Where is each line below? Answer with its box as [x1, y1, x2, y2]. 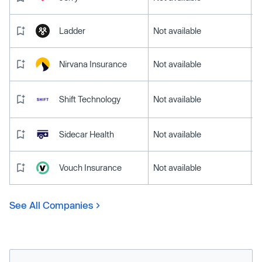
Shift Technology [59, 94, 120, 104]
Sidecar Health [59, 129, 114, 139]
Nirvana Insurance [59, 58, 127, 69]
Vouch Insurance [59, 162, 122, 173]
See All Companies [9, 199, 94, 211]
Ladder [59, 25, 85, 36]
